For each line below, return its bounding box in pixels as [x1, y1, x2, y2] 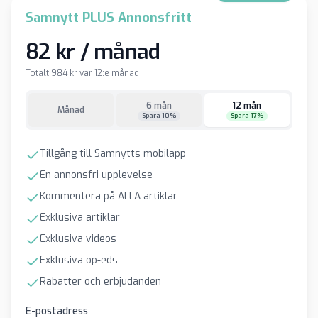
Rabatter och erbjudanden [40, 275, 161, 288]
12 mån [233, 99, 261, 111]
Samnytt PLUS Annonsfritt [26, 9, 192, 26]
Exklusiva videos [40, 232, 116, 246]
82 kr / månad [26, 38, 160, 66]
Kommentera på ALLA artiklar [40, 190, 177, 203]
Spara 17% [231, 111, 263, 120]
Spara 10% [142, 111, 176, 120]
